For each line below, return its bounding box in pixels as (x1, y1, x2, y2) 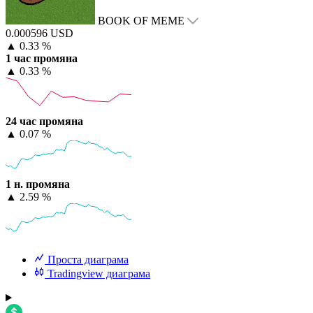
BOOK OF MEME (95, 15, 187, 27)
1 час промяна (6, 52, 78, 65)
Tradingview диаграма (48, 268, 150, 280)
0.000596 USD (6, 27, 73, 40)
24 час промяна (6, 115, 83, 128)
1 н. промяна (6, 178, 70, 191)
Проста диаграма (48, 254, 129, 266)
